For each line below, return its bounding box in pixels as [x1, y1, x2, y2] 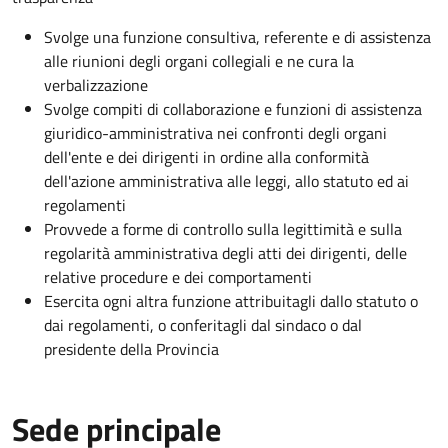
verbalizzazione [44, 73, 148, 98]
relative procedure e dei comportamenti [44, 265, 312, 290]
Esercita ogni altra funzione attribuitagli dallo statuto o [44, 289, 418, 314]
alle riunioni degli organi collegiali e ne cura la [44, 49, 354, 74]
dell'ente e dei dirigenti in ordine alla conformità [44, 145, 369, 170]
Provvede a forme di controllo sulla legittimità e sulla [44, 217, 402, 242]
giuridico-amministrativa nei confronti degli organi [44, 121, 387, 146]
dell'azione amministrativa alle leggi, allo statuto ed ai [44, 169, 409, 194]
